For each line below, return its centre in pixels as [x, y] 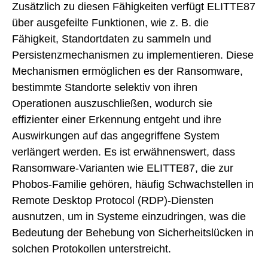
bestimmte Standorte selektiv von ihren [105, 87]
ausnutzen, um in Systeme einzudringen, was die [129, 216]
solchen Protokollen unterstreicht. [92, 249]
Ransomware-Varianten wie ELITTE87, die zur [123, 168]
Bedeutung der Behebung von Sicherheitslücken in [133, 232]
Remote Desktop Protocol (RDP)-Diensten [113, 200]
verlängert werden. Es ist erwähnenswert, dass [124, 152]
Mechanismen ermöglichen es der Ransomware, [127, 71]
